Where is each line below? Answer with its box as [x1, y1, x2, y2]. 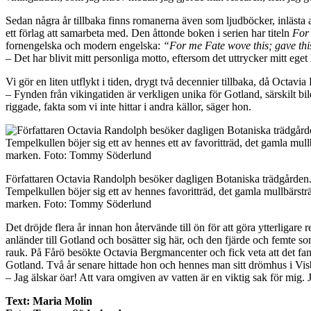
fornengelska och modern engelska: [6, 39, 163, 51]
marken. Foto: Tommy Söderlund [6, 197, 151, 210]
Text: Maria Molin [6, 294, 92, 307]
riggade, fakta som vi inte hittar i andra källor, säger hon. [6, 100, 251, 112]
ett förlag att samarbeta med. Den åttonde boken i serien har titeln [6, 26, 292, 39]
